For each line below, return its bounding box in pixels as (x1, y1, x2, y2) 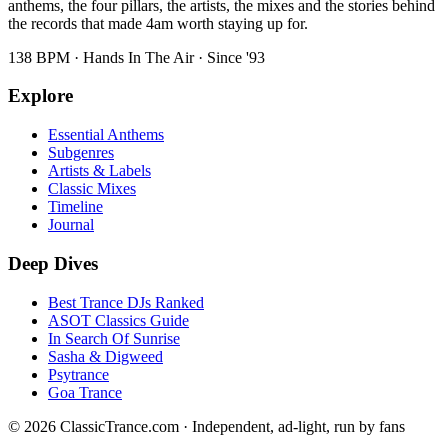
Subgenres (48, 144, 114, 162)
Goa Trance (48, 383, 122, 401)
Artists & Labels (48, 162, 151, 180)
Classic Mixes (48, 180, 136, 198)
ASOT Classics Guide (48, 311, 189, 329)
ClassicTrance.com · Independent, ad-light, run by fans (56, 417, 405, 435)
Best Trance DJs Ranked (48, 293, 204, 311)
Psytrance (48, 365, 109, 383)
